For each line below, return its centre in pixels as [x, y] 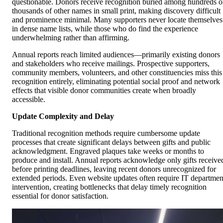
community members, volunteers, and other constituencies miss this [117, 72]
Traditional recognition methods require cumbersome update [106, 133]
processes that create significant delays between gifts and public [111, 142]
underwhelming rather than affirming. [71, 37]
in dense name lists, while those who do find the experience [105, 28]
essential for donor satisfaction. [60, 196]
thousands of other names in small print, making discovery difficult [116, 10]
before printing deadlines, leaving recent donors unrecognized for [114, 169]
